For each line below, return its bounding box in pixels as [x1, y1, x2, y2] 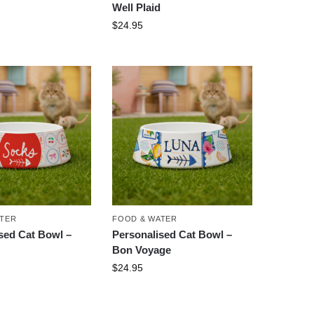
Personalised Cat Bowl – [112, 228, 233, 241]
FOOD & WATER [112, 214, 177, 224]
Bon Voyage [112, 244, 172, 257]
